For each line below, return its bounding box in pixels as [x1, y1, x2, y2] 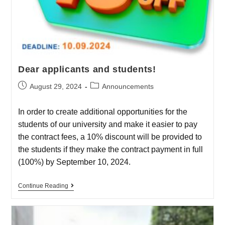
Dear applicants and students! [18, 64, 156, 74]
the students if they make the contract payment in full [18, 145, 203, 154]
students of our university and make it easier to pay [18, 120, 197, 129]
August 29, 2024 [29, 82, 82, 90]
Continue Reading [18, 182, 68, 189]
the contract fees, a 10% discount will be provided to [18, 132, 202, 141]
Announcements [101, 82, 154, 90]
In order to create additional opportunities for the [18, 107, 187, 116]
